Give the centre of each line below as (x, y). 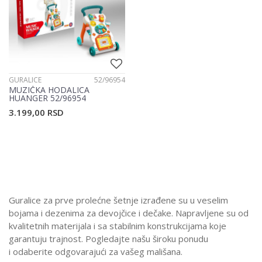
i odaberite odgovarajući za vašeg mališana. (96, 252)
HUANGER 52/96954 (47, 98)
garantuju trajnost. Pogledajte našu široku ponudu (108, 239)
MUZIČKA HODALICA (49, 90)
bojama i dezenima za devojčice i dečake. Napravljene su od (129, 213)
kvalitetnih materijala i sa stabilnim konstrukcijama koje (118, 226)
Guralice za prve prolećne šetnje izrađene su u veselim (118, 200)
